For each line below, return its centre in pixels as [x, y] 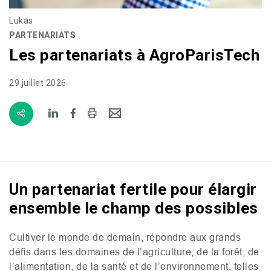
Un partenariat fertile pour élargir [133, 189]
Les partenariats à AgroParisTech [134, 55]
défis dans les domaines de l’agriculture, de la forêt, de [134, 251]
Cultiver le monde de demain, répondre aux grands [125, 237]
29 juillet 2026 [38, 83]
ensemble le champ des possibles [134, 208]
